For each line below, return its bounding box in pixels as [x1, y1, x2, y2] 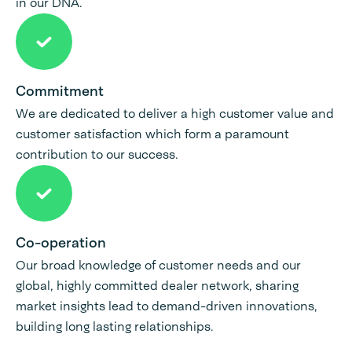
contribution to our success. [16, 146, 178, 163]
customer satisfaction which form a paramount [16, 126, 289, 143]
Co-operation [16, 233, 106, 253]
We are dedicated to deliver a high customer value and [16, 105, 334, 123]
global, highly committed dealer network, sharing [16, 277, 299, 295]
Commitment [16, 82, 104, 101]
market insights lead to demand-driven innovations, [16, 298, 317, 315]
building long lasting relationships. [16, 318, 214, 335]
